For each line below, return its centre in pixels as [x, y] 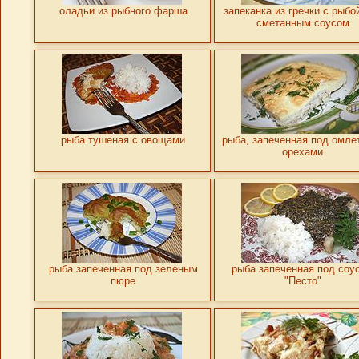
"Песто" [303, 280]
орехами [303, 151]
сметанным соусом [303, 22]
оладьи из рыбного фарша [123, 10]
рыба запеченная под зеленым [123, 268]
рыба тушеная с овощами [123, 139]
